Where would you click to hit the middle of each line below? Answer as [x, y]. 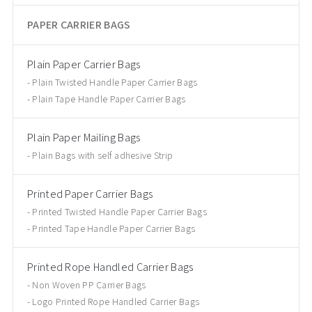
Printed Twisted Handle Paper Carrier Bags [119, 212]
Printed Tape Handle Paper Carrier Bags [114, 228]
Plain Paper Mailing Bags [84, 138]
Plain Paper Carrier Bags [84, 64]
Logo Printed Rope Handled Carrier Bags [116, 302]
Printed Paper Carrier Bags [90, 194]
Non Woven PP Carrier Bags [89, 285]
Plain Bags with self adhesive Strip [103, 155]
